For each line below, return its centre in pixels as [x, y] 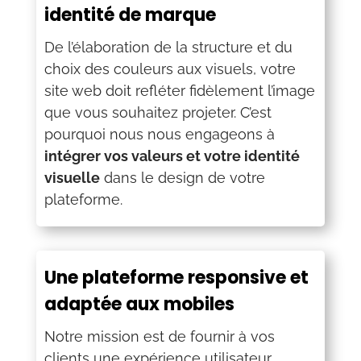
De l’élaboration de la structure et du [168, 47]
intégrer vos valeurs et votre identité [172, 156]
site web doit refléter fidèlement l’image [179, 90]
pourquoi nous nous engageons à [159, 134]
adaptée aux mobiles [139, 304]
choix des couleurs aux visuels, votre [170, 68]
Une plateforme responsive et [176, 277]
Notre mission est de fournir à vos [159, 336]
